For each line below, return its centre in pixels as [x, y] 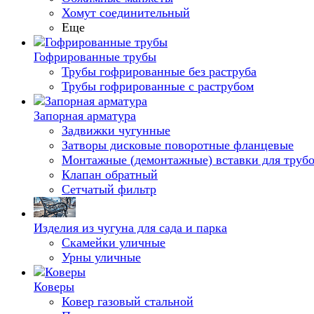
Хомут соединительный [126, 13]
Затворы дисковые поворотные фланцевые [178, 145]
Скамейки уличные [114, 243]
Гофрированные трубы [95, 57]
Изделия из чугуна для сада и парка [130, 228]
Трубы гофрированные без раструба [159, 71]
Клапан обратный [110, 175]
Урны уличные [101, 257]
